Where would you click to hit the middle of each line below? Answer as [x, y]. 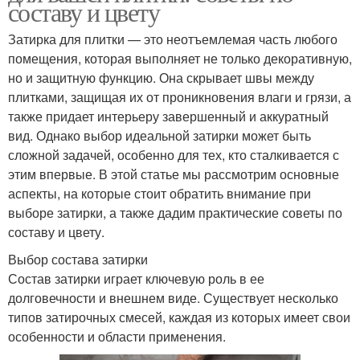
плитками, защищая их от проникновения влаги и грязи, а [180, 97]
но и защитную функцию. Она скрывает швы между [161, 78]
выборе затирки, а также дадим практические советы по [175, 213]
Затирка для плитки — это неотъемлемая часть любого [173, 39]
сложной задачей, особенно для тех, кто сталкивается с [174, 155]
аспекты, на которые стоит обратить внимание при [160, 194]
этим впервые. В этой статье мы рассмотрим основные [174, 174]
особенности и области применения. [117, 337]
